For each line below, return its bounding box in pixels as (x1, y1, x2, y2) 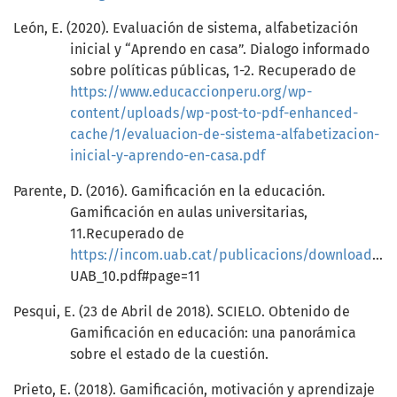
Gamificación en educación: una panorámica (70, 324, 356, 342)
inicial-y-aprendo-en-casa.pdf (70, 147, 265, 165)
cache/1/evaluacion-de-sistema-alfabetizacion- (70, 126, 379, 144)
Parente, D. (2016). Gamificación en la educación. (13, 183, 325, 200)
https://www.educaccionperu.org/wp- (70, 83, 312, 101)
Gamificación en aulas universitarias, (70, 204, 307, 222)
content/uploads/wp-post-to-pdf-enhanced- (70, 105, 358, 122)
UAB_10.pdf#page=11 (70, 268, 200, 285)
